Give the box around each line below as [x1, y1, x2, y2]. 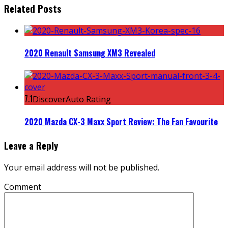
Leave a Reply [4, 138, 58, 153]
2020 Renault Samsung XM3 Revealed [24, 47, 155, 60]
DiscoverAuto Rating [33, 93, 111, 105]
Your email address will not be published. [4, 161, 159, 173]
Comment [4, 181, 41, 192]
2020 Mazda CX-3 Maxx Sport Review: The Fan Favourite [24, 115, 218, 128]
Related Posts [4, 2, 62, 16]
